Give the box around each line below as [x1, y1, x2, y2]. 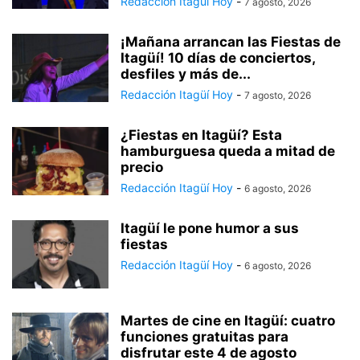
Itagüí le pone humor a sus [121, 220, 299, 236]
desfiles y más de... [121, 66, 251, 82]
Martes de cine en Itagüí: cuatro [121, 313, 335, 329]
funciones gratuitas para [121, 329, 288, 345]
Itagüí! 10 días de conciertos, [121, 50, 315, 66]
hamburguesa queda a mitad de [121, 143, 335, 159]
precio [121, 159, 163, 175]
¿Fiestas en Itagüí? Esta [121, 127, 282, 143]
